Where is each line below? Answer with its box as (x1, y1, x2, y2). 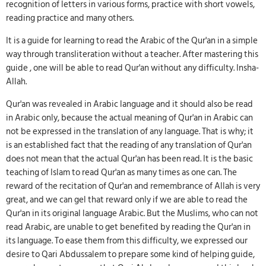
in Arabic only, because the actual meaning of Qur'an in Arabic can (6, 110, 253, 125)
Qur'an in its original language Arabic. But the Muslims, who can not (6, 206, 258, 220)
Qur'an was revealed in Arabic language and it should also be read (6, 97, 253, 111)
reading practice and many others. (6, 11, 134, 26)
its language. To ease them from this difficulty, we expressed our (6, 233, 248, 248)
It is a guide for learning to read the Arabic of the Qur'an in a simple (6, 33, 258, 47)
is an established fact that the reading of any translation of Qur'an (6, 138, 252, 152)
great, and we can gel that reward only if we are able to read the (6, 192, 248, 207)
